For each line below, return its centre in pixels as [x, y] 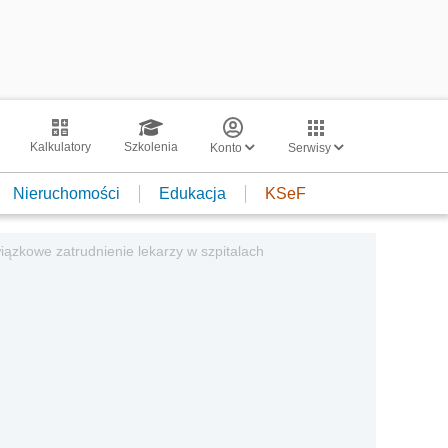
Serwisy [311, 148]
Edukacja [192, 193]
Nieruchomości [66, 193]
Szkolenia [150, 147]
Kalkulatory [60, 147]
